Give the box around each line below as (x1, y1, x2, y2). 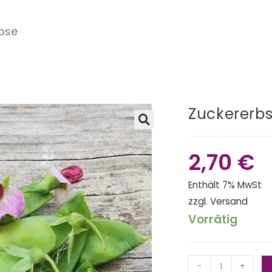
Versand (210, 195, 248, 208)
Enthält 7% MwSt (188, 178, 262, 192)
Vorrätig (188, 211, 238, 228)
